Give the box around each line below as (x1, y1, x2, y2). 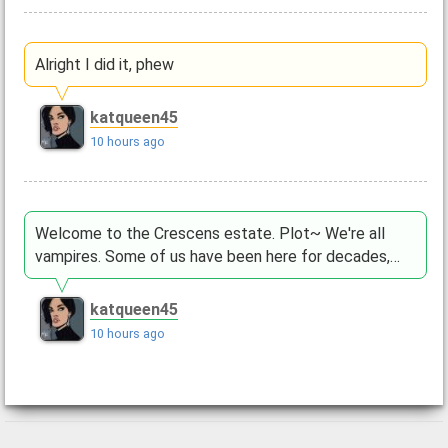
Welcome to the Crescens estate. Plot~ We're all (34, 223, 385, 243)
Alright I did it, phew (34, 55, 174, 75)
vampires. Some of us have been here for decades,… (34, 246, 400, 266)
